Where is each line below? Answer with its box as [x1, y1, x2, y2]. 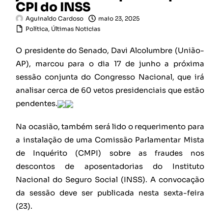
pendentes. [16, 99, 58, 109]
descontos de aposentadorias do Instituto [16, 162, 204, 171]
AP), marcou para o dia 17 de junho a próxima [16, 59, 204, 69]
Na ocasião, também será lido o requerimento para [16, 122, 204, 132]
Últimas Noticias [51, 25, 101, 33]
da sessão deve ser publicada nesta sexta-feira [16, 188, 204, 198]
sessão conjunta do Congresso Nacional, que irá [16, 72, 204, 82]
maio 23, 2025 [98, 15, 140, 23]
